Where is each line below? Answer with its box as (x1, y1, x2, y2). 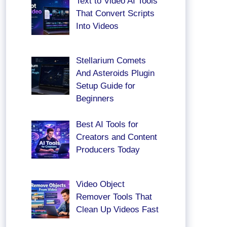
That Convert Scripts (75, 9, 155, 18)
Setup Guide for (75, 81, 135, 91)
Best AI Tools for (75, 119, 138, 129)
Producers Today (75, 144, 140, 155)
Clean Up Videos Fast (75, 205, 159, 215)
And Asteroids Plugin (75, 68, 155, 79)
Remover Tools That (75, 192, 152, 202)
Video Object (75, 179, 125, 190)
